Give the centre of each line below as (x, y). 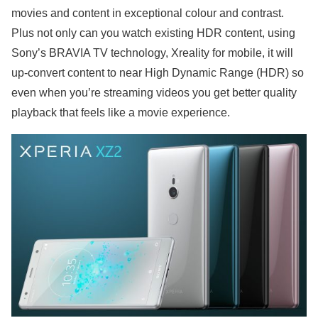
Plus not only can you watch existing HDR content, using (153, 33)
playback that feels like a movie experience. (121, 112)
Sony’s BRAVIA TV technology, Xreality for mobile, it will (152, 53)
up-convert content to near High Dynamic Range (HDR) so (158, 72)
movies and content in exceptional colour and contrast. (148, 13)
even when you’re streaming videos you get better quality (154, 92)
